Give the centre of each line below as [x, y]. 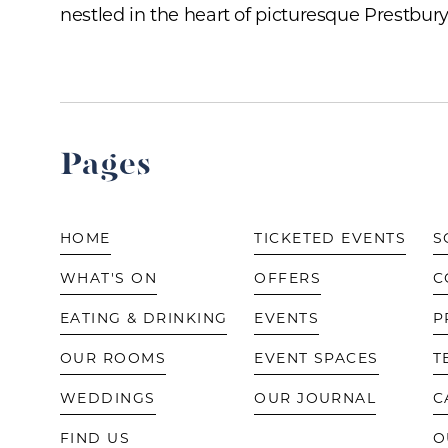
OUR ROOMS [113, 358]
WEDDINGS [108, 398]
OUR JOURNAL [315, 398]
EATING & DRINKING [144, 318]
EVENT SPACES [316, 358]
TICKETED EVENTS [330, 238]
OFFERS [287, 278]
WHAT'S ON [108, 278]
